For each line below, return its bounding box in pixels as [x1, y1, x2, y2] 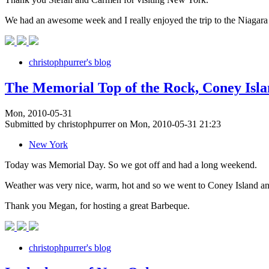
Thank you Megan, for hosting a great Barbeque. [5, 200, 190, 211]
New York [29, 139, 68, 150]
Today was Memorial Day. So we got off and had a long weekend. [5, 159, 257, 170]
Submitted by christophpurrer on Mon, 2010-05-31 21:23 [5, 118, 221, 129]
